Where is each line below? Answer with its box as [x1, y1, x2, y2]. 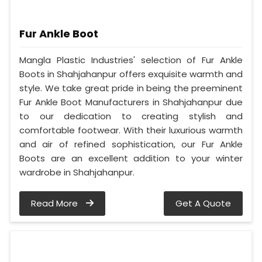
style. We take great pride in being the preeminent [19, 82, 243, 95]
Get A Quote [175, 197, 231, 210]
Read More [31, 197, 80, 210]
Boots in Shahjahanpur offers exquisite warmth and [19, 68, 243, 81]
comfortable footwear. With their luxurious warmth [19, 124, 243, 137]
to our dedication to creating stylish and [19, 110, 243, 123]
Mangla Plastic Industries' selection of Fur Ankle [19, 54, 243, 67]
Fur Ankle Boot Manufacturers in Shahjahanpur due [19, 96, 243, 109]
